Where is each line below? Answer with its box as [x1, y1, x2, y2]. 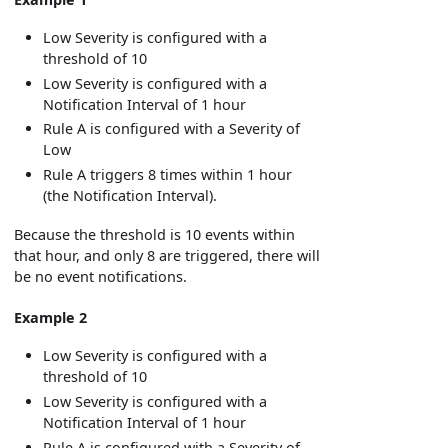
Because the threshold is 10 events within [14, 224, 296, 244]
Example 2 [14, 308, 88, 328]
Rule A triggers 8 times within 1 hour [43, 164, 293, 184]
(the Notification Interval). [43, 185, 218, 205]
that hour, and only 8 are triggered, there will [14, 245, 321, 265]
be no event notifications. [14, 266, 188, 286]
